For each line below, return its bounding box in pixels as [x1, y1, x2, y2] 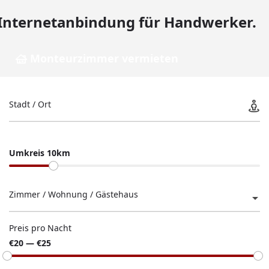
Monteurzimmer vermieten [30, 51, 178, 65]
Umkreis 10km [9, 147, 70, 159]
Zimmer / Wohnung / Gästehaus [9, 188, 138, 200]
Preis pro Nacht [9, 222, 71, 234]
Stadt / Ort [9, 98, 51, 110]
